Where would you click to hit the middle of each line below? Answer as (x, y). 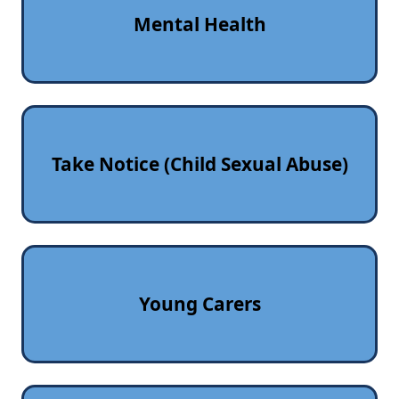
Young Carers (199, 303)
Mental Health (199, 24)
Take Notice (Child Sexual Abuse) (199, 163)
